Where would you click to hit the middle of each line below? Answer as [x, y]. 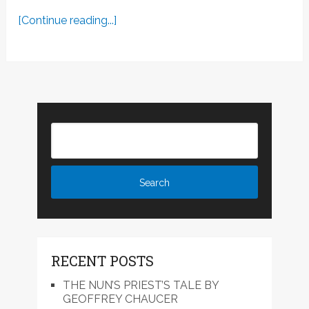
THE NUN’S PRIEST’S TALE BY [140, 286]
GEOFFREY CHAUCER [120, 299]
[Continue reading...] [68, 21]
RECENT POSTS [102, 261]
